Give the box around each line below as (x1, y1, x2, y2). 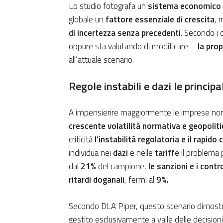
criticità (69, 133, 95, 146)
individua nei (69, 146, 113, 160)
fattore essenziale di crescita (106, 13, 215, 26)
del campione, (96, 160, 148, 173)
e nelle (128, 146, 155, 160)
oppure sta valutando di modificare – (69, 40, 198, 53)
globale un (69, 13, 106, 26)
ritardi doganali (69, 173, 124, 187)
